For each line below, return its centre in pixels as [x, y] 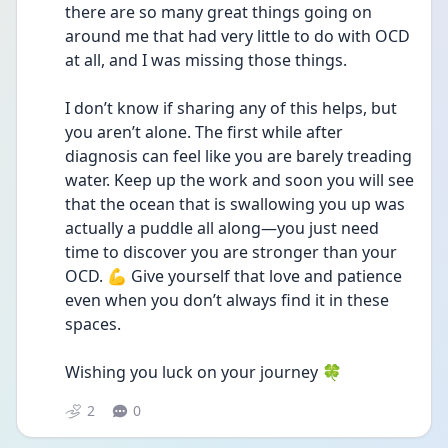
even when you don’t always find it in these [227, 300]
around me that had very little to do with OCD [237, 36]
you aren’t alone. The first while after [204, 132]
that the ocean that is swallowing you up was [235, 204]
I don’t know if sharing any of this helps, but [231, 108]
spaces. [93, 324]
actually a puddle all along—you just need [222, 228]
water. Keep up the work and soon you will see [239, 180]
